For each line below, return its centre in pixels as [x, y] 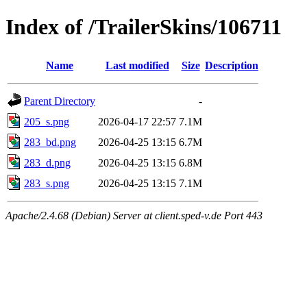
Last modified [137, 65]
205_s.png [47, 121]
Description [232, 65]
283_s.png [47, 183]
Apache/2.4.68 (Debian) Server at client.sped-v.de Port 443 [134, 215]
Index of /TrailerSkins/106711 [144, 27]
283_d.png [47, 162]
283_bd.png [50, 142]
